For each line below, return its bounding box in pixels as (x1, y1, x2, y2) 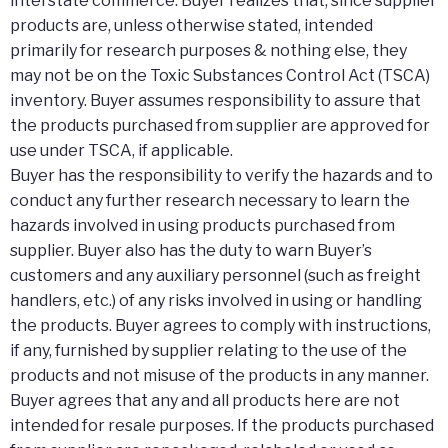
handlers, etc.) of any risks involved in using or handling (10, 290, 422, 310)
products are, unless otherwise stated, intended (10, 15, 373, 35)
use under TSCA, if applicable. (10, 140, 233, 160)
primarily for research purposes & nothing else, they (10, 40, 407, 60)
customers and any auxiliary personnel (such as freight (10, 265, 421, 285)
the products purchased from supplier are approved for (10, 115, 430, 135)
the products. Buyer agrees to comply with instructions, (10, 315, 431, 335)
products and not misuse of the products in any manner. (10, 365, 429, 385)
